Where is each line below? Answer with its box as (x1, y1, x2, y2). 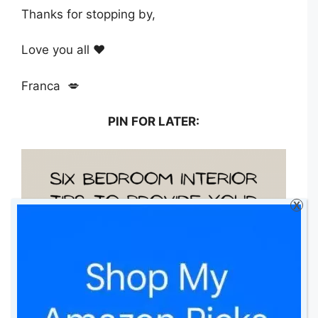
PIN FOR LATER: (108, 114, 199, 129)
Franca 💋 (21, 78, 79, 93)
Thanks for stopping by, (21, 6, 155, 21)
